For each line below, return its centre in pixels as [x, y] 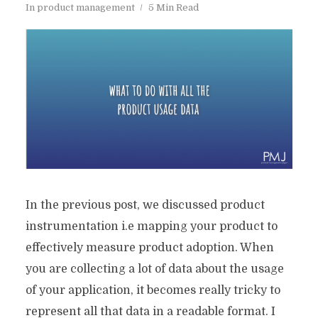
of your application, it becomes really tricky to [153, 290]
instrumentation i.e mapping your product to [151, 226]
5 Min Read [173, 7]
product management [86, 7]
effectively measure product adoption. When [149, 247]
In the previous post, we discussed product [145, 205]
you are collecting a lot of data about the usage [154, 269]
